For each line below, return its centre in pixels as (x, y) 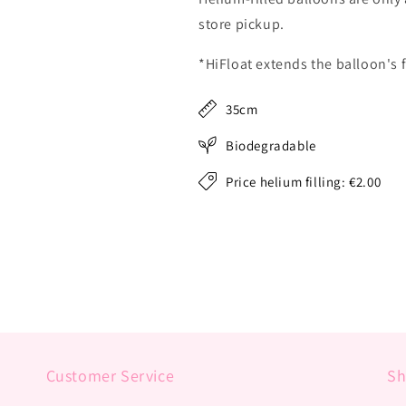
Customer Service (110, 376)
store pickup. (242, 24)
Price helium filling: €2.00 (304, 181)
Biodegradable (271, 145)
